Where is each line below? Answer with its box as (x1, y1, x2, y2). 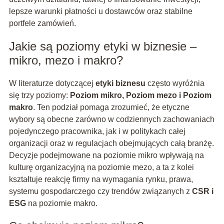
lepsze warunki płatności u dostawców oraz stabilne (8, 7, 192, 16)
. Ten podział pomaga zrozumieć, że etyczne (32, 103, 189, 112)
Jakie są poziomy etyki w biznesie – (8, 39, 196, 53)
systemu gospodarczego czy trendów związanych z (8, 187, 192, 196)
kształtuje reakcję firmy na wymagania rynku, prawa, (8, 175, 193, 184)
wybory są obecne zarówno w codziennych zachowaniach (8, 115, 214, 124)
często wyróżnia (145, 79, 204, 88)
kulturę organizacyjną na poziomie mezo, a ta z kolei (8, 163, 194, 172)
